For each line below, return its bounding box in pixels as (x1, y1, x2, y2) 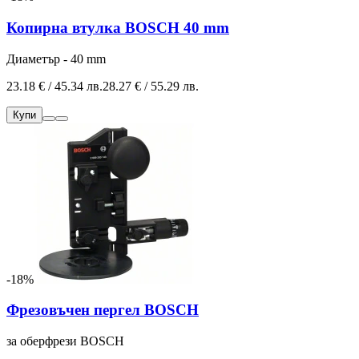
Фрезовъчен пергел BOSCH (6, 301, 199, 319)
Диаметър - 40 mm (6, 51, 106, 66)
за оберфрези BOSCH (6, 333, 124, 348)
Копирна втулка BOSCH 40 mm (6, 18, 229, 36)
